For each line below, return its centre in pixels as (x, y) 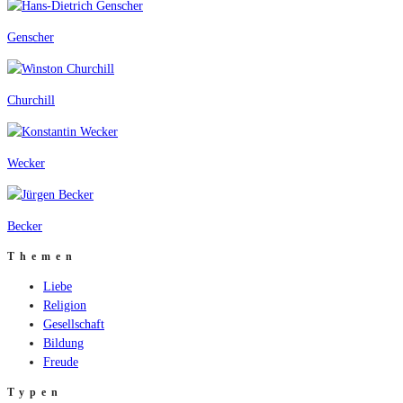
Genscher (31, 38)
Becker (25, 227)
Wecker (26, 164)
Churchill (31, 101)
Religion (65, 306)
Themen (42, 257)
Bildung (63, 344)
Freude (61, 363)
